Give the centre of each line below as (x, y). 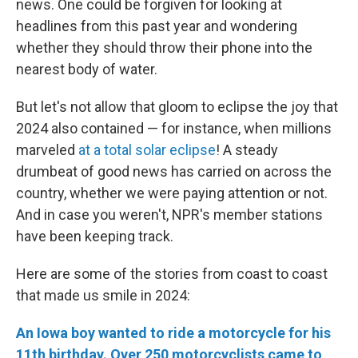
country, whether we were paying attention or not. (172, 193)
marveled (47, 150)
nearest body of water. (87, 69)
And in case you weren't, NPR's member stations (169, 215)
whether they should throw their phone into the (164, 48)
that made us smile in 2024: (103, 295)
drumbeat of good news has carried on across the (174, 171)
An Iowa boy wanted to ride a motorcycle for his (173, 333)
